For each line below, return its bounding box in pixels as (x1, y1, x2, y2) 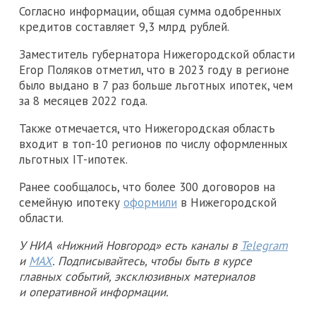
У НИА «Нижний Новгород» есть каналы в (19, 237, 241, 253)
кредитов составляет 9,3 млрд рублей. (19, 18, 229, 35)
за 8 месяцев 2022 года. (19, 92, 147, 109)
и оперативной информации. (19, 284, 169, 300)
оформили (123, 194, 177, 210)
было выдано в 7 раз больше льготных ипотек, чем (19, 77, 293, 93)
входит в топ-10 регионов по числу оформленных (19, 135, 288, 152)
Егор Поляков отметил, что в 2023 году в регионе (19, 61, 289, 78)
